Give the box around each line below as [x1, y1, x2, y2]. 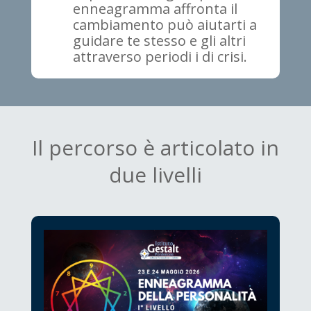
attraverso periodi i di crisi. [72, 47, 247, 67]
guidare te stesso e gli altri [72, 31, 246, 51]
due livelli [108, 160, 202, 190]
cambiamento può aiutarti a [72, 15, 257, 35]
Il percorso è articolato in [31, 133, 279, 162]
